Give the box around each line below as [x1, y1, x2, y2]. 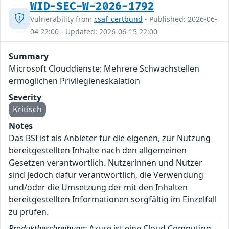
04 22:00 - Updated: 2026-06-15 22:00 [30, 27, 157, 37]
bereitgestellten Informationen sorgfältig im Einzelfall [9, 194, 217, 205]
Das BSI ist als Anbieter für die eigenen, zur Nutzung [9, 132, 211, 144]
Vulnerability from [30, 14, 94, 25]
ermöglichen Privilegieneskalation [9, 75, 140, 87]
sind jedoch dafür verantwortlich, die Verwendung [9, 169, 203, 181]
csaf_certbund [94, 14, 143, 25]
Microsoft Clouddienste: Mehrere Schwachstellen [9, 63, 199, 75]
